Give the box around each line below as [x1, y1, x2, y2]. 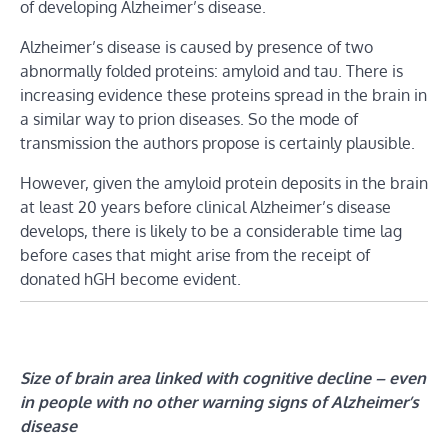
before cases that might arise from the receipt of [20, 245, 370, 266]
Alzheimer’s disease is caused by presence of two [20, 37, 373, 58]
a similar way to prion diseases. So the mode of [20, 109, 358, 130]
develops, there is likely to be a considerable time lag [20, 221, 402, 242]
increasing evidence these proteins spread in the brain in [20, 85, 427, 106]
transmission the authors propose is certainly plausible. [20, 133, 415, 154]
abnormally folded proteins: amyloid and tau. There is [20, 61, 403, 82]
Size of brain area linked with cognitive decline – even [20, 368, 426, 389]
